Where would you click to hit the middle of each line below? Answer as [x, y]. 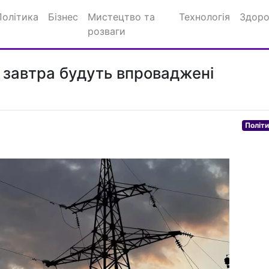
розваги [107, 31]
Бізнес [63, 17]
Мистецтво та [121, 17]
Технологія [205, 17]
